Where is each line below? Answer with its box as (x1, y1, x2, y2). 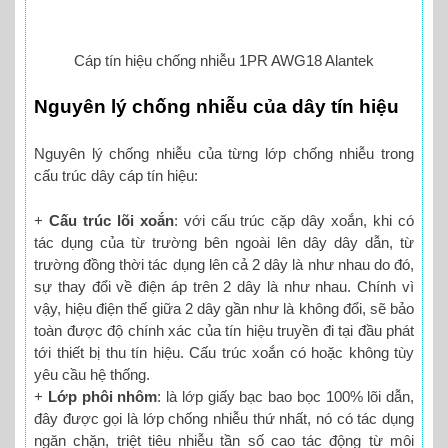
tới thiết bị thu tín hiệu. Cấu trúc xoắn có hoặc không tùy (34, 343, 414, 361)
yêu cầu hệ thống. (34, 365, 150, 383)
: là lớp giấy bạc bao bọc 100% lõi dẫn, (157, 387, 414, 405)
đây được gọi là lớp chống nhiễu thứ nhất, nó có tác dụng (34, 409, 414, 427)
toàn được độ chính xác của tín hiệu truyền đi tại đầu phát (34, 321, 414, 339)
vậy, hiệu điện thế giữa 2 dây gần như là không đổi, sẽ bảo (34, 299, 414, 317)
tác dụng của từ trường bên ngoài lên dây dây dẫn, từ (34, 233, 414, 251)
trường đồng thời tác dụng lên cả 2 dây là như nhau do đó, (34, 255, 414, 273)
